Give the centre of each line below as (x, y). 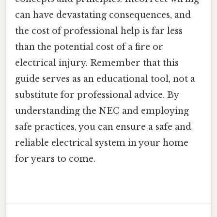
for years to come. (55, 159)
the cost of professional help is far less (99, 31)
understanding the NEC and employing (102, 111)
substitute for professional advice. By (97, 95)
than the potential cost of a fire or (89, 47)
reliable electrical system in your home (102, 143)
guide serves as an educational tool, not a (105, 79)
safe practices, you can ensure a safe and (103, 127)
